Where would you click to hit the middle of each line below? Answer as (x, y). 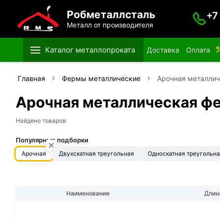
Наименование (88, 193)
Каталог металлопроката (90, 50)
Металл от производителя (110, 25)
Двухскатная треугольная (96, 153)
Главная (31, 78)
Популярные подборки (52, 140)
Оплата (198, 50)
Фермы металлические (101, 78)
